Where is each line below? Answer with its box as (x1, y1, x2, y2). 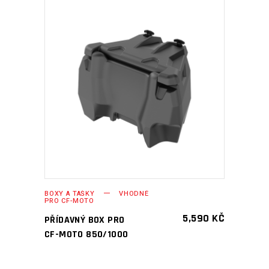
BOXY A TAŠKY (44, 188, 95, 199)
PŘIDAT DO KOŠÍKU (86, 83, 166, 94)
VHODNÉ (118, 188, 149, 199)
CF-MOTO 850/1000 (44, 228, 128, 241)
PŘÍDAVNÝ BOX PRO (44, 213, 125, 226)
